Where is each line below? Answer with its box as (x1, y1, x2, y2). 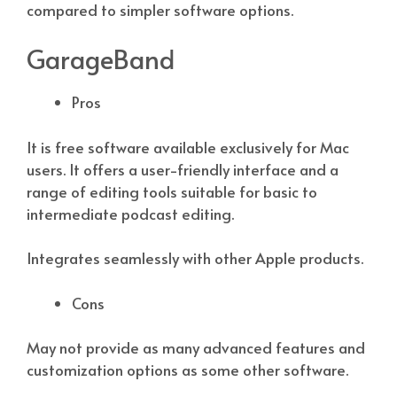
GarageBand (27, 41, 175, 77)
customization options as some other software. (27, 359, 348, 381)
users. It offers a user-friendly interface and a (27, 158, 339, 180)
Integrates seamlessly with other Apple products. (27, 247, 363, 269)
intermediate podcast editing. (27, 202, 234, 224)
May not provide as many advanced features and (27, 337, 365, 359)
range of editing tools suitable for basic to (27, 180, 317, 202)
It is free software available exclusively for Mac (27, 136, 349, 158)
